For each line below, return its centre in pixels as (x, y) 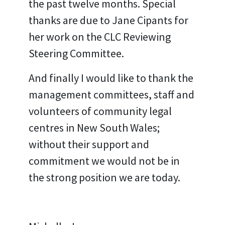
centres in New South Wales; (94, 128)
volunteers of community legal (100, 111)
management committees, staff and (111, 94)
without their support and (89, 144)
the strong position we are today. (104, 177)
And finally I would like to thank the (111, 78)
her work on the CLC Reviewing (99, 37)
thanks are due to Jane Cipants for (108, 20)
